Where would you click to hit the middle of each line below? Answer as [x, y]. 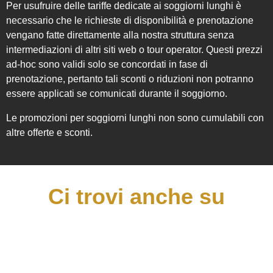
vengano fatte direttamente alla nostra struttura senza [120, 35]
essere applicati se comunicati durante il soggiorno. [117, 94]
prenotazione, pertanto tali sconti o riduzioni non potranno [130, 79]
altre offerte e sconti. [49, 133]
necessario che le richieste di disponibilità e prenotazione [130, 20]
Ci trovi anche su [136, 197]
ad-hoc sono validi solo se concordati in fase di [107, 64]
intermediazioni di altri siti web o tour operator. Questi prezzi [134, 50]
